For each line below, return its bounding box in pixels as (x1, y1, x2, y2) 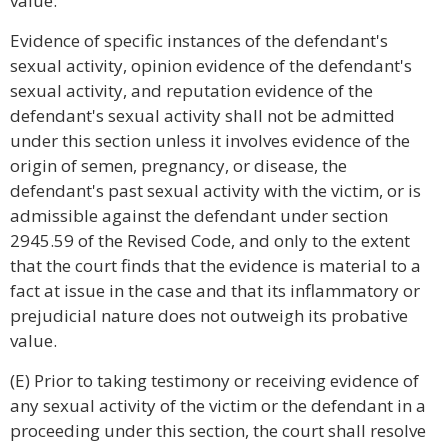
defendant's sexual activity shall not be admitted (10, 104, 395, 127)
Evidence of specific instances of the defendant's (10, 29, 388, 52)
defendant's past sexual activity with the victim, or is (10, 179, 421, 202)
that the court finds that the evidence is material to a (10, 254, 421, 277)
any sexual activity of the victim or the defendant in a (10, 394, 426, 417)
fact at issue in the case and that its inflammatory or (10, 279, 420, 302)
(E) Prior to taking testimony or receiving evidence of (10, 369, 419, 392)
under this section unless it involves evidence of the (10, 129, 410, 152)
